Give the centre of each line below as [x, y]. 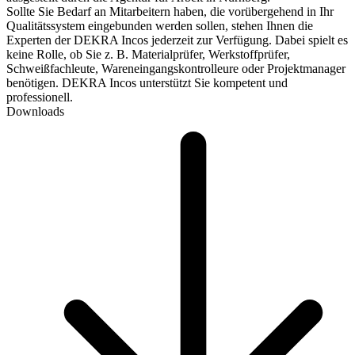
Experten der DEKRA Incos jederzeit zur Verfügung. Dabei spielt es [177, 40]
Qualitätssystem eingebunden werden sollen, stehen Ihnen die [160, 25]
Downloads [35, 111]
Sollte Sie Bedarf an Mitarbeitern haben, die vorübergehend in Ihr [170, 11]
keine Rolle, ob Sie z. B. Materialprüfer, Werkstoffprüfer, [148, 54]
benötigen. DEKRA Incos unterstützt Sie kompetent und [147, 82]
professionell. [40, 97]
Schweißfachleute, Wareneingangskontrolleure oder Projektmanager [176, 68]
